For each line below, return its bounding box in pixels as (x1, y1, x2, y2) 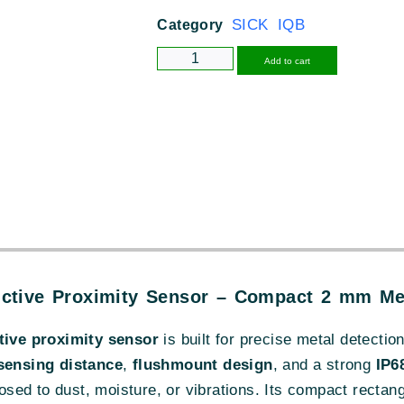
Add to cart (264, 55, 311, 66)
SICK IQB (232, 15, 306, 33)
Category (157, 16, 224, 32)
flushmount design (132, 356, 273, 374)
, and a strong (272, 356, 376, 374)
